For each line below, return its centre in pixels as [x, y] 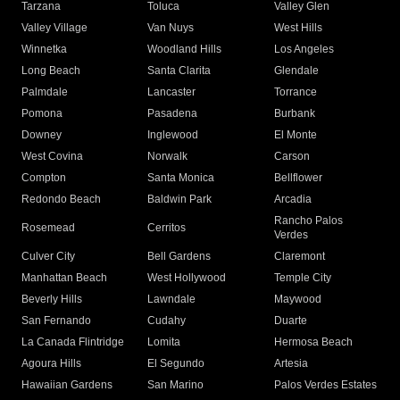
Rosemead [48, 228]
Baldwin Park [180, 200]
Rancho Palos [308, 221]
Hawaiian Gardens [67, 385]
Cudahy [167, 321]
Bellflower [298, 178]
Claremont [299, 257]
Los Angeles [304, 50]
